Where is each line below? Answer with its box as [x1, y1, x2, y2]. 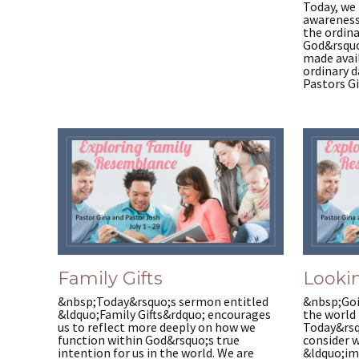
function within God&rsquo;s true [58, 331, 240, 348]
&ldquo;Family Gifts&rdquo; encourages [58, 305, 271, 322]
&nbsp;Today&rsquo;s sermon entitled [58, 292, 268, 309]
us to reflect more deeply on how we [58, 318, 256, 335]
